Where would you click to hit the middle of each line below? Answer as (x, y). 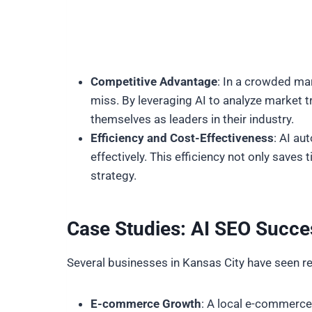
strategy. (114, 175)
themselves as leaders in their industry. (192, 119)
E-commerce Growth (146, 304)
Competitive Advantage (154, 81)
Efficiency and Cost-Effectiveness (182, 138)
